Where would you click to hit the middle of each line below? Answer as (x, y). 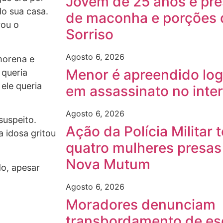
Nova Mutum (108, 164)
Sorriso (90, 34)
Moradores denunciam (141, 205)
